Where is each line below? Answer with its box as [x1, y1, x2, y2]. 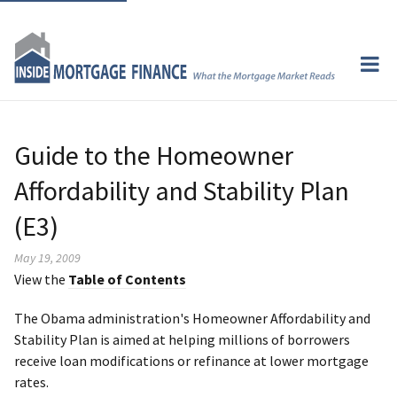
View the [14, 269, 68, 288]
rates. [14, 372, 49, 391]
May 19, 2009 [14, 249, 81, 266]
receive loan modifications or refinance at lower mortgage [14, 351, 369, 370]
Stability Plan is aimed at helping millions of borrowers [14, 330, 350, 348]
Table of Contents [68, 269, 186, 288]
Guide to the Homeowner [14, 137, 293, 172]
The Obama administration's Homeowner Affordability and [14, 308, 370, 327]
